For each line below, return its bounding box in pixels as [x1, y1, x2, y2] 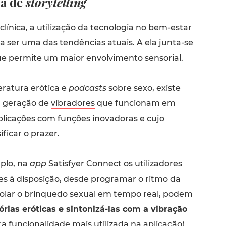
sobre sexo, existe [106, 83, 181, 93]
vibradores [50, 98, 95, 108]
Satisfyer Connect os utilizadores [46, 158, 182, 168]
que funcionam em [94, 98, 176, 108]
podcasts [66, 83, 106, 93]
